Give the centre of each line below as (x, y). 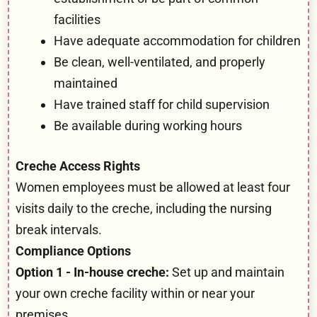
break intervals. (59, 229)
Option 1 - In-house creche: (92, 272)
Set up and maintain (227, 272)
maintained (86, 83)
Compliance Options (73, 250)
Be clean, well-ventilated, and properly (160, 62)
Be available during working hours (148, 125)
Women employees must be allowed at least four (153, 187)
